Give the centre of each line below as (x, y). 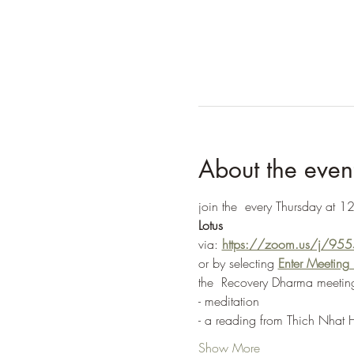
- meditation (228, 301)
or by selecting (238, 263)
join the (219, 206)
